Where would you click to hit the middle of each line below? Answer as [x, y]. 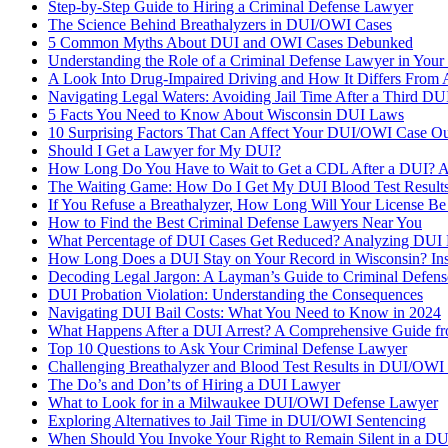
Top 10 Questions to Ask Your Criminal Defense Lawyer [227, 348]
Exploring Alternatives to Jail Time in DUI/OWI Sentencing [237, 420]
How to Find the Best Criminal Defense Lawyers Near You [235, 222]
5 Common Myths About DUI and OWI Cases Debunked [230, 42]
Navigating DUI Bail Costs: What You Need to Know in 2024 [244, 312]
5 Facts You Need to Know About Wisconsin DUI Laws [226, 114]
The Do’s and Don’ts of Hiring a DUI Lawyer [194, 384]
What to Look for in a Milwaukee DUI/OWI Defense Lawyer [243, 402]
